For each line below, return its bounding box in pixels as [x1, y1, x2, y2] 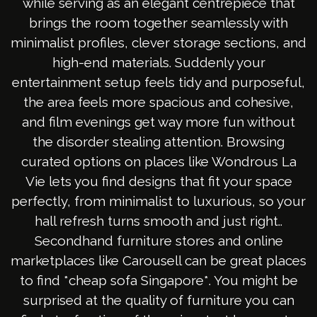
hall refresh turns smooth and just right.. [35, 213, 282, 229]
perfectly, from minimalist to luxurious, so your [11, 193, 306, 209]
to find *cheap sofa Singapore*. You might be [19, 272, 298, 289]
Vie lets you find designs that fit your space [25, 173, 292, 190]
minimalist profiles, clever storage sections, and [11, 35, 306, 51]
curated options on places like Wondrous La [21, 154, 296, 170]
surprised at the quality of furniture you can [23, 292, 294, 309]
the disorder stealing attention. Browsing [33, 134, 284, 150]
